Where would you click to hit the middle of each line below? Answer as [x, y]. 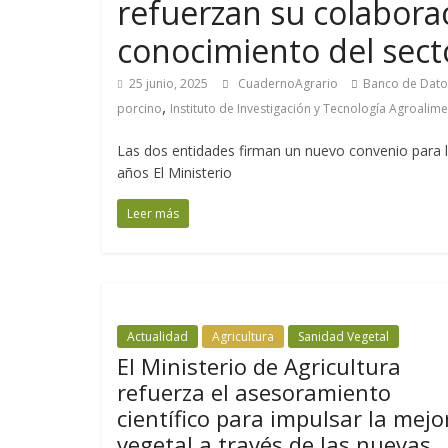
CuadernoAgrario [289, 83]
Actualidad [157, 336]
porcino [139, 108]
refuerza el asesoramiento [254, 392]
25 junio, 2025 [168, 83]
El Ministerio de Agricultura [259, 366]
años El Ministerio [174, 172]
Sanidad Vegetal [343, 336]
